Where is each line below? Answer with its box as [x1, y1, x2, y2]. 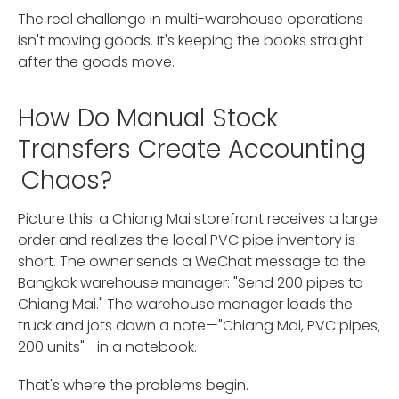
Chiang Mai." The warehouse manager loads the [18, 294, 353, 315]
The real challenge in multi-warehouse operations [18, 8, 363, 29]
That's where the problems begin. [18, 375, 248, 396]
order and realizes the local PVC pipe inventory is [18, 230, 355, 251]
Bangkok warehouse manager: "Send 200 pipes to [18, 273, 363, 294]
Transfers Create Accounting [18, 132, 366, 167]
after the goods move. [18, 51, 175, 72]
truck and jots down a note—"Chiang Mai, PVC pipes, [18, 315, 380, 337]
